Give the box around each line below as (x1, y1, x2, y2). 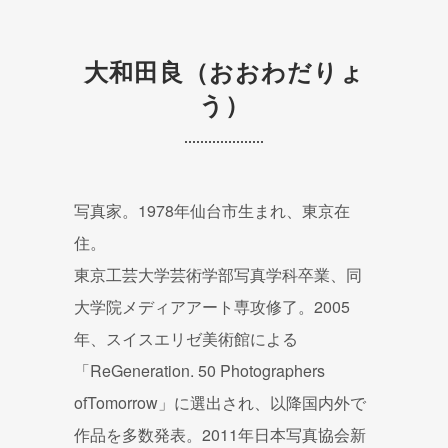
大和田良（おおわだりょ (83, 54, 365, 89)
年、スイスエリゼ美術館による (74, 327, 298, 351)
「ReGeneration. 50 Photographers (74, 359, 325, 383)
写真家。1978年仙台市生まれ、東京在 (74, 199, 350, 223)
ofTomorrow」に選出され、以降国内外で (74, 391, 366, 415)
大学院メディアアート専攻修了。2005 (74, 295, 350, 319)
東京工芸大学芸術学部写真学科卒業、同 (74, 263, 362, 287)
